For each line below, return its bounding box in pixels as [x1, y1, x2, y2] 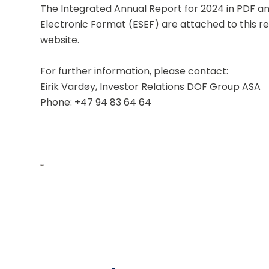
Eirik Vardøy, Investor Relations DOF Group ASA [40, 80, 261, 94]
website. [40, 33, 80, 47]
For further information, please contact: [40, 64, 229, 78]
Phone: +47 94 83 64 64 [40, 95, 152, 109]
